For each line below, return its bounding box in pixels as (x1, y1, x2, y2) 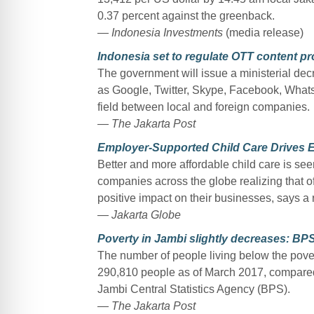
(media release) (222, 26, 303, 39)
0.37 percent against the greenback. (97, 9, 275, 22)
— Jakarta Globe (97, 208, 181, 221)
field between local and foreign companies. (97, 100, 310, 113)
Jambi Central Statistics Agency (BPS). (97, 282, 290, 295)
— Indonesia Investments (97, 26, 223, 39)
